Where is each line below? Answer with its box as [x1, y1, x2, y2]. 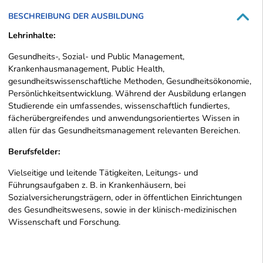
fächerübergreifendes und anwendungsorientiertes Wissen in [8, 112, 240, 124]
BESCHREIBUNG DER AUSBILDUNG [8, 11, 144, 22]
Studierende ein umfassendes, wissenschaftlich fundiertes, [8, 100, 230, 112]
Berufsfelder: [8, 146, 60, 158]
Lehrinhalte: [8, 29, 58, 42]
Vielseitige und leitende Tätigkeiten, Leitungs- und [8, 167, 198, 179]
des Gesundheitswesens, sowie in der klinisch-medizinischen [8, 204, 237, 216]
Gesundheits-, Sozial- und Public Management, [8, 50, 184, 63]
